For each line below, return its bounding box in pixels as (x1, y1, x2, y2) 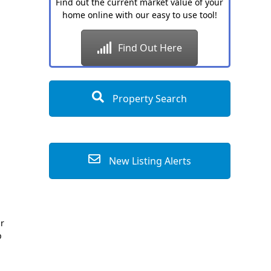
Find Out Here (118, 41, 183, 54)
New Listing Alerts (106, 154, 191, 168)
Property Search (110, 92, 188, 105)
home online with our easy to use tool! (62, 9, 217, 21)
